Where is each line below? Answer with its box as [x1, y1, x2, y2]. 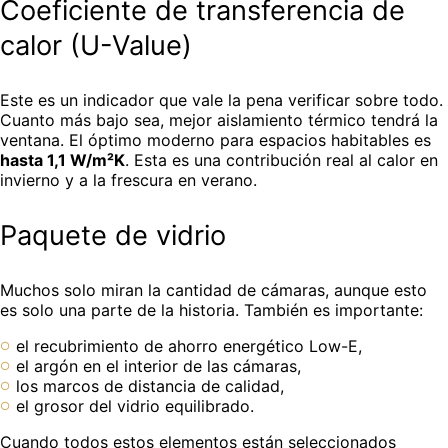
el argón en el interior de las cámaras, [16, 355, 301, 376]
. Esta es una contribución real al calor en [125, 150, 438, 171]
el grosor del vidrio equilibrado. [16, 395, 254, 416]
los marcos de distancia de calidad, [16, 375, 284, 396]
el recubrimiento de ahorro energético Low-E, [16, 335, 362, 356]
